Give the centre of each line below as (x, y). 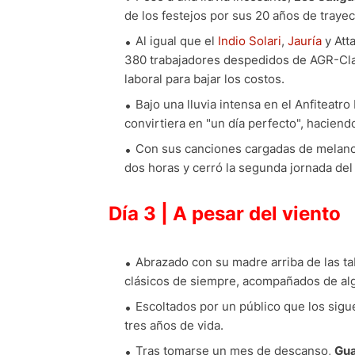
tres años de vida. (174, 326)
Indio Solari (250, 41)
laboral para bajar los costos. (204, 79)
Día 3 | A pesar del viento (225, 214)
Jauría (305, 41)
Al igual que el (177, 41)
